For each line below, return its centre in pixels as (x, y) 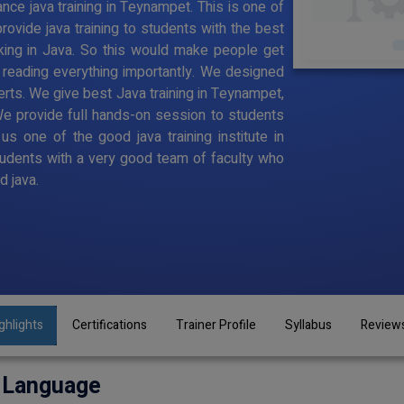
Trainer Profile (216, 325)
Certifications (110, 325)
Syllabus (308, 325)
